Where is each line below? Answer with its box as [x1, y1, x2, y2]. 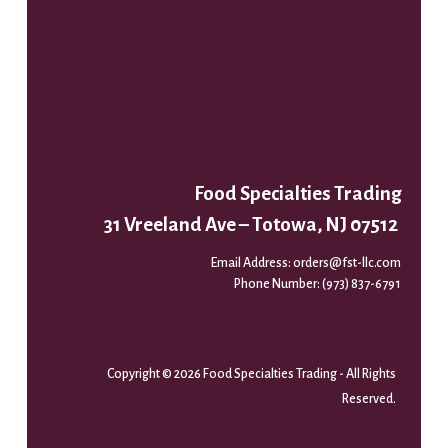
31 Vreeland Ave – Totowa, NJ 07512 [104, 213, 399, 235]
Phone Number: [234, 276, 323, 291]
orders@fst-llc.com [293, 255, 402, 270]
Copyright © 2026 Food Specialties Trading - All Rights [106, 366, 396, 381]
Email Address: [211, 255, 294, 270]
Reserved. [341, 391, 396, 406]
